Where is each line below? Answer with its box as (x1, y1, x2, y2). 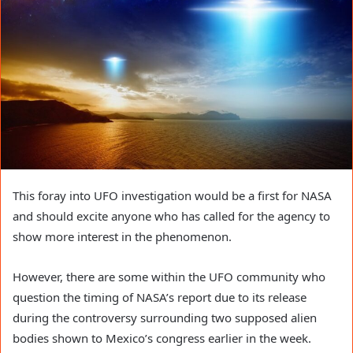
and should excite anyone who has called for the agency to (13, 208, 330, 225)
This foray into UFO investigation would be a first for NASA (13, 188, 332, 204)
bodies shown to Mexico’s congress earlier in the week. (13, 330, 311, 347)
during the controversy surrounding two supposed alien (13, 310, 317, 326)
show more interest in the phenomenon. (13, 229, 235, 245)
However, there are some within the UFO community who (13, 269, 325, 285)
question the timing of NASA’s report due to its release (13, 289, 307, 306)
